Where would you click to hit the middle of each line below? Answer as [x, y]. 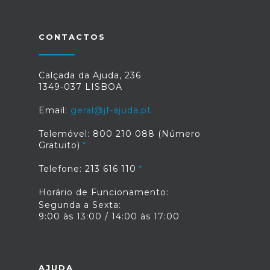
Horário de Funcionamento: [104, 192]
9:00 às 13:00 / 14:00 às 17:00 [109, 216]
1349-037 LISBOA [80, 87]
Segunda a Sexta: [80, 205]
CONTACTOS [72, 37]
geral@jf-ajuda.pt [111, 110]
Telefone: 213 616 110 [87, 169]
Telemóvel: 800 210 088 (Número [120, 134]
